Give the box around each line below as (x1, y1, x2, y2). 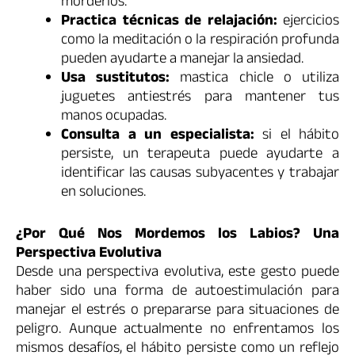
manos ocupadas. (61, 105, 166, 131)
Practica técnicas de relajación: (61, 10, 277, 36)
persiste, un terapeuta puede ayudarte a (61, 143, 339, 169)
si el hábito (254, 124, 339, 150)
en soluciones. (61, 181, 146, 207)
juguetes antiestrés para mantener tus (61, 86, 339, 112)
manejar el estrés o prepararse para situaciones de (16, 298, 339, 324)
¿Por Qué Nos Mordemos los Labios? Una (16, 222, 339, 248)
